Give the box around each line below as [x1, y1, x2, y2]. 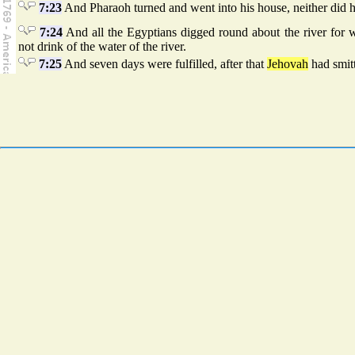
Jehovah [267, 57, 308, 71]
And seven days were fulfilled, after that [62, 57, 267, 71]
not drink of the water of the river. [18, 40, 186, 54]
